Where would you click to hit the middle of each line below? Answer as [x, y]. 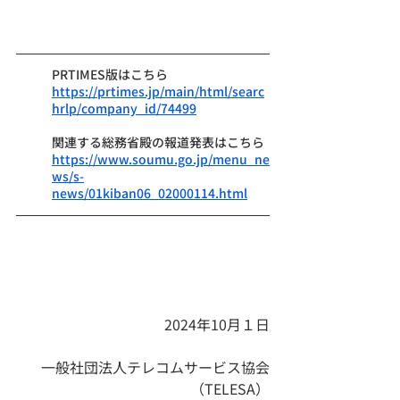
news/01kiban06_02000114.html [150, 193]
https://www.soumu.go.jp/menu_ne [161, 159]
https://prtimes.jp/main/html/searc [158, 92]
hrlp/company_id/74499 [124, 108]
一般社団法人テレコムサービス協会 [155, 367]
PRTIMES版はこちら [110, 75]
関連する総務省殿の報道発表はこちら [158, 142]
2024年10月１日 [215, 325]
